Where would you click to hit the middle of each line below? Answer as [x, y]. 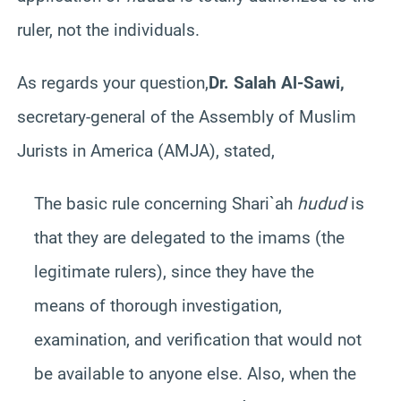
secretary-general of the [108, 116]
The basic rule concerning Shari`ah [165, 203]
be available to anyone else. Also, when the [195, 373]
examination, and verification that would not [197, 339]
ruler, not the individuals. [108, 30]
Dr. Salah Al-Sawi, [277, 82]
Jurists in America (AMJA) [116, 150]
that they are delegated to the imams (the [189, 237]
